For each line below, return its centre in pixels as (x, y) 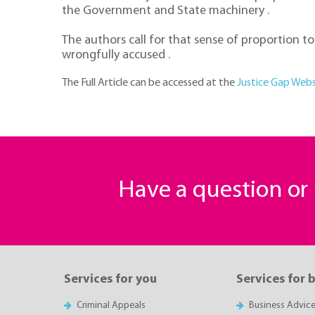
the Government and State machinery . (166, 11)
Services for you (110, 280)
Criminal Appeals (111, 305)
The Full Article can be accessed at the (149, 83)
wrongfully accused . (116, 55)
